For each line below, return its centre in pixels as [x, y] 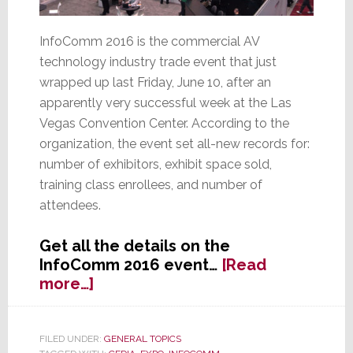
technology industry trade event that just [158, 62]
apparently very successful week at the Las [165, 103]
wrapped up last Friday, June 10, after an [155, 83]
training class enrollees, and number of [150, 185]
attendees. [70, 206]
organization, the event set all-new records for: [174, 144]
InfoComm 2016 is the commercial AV [149, 42]
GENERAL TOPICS [142, 339]
